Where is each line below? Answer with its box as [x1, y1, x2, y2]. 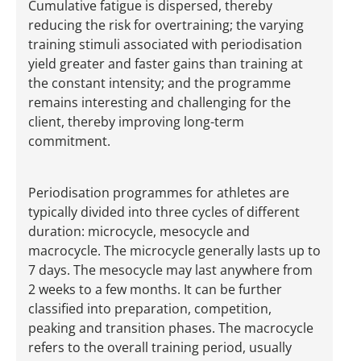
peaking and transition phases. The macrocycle [28, 319, 313, 338]
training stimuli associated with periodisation [28, 35, 302, 54]
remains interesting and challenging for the [28, 93, 291, 112]
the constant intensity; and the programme [28, 74, 291, 93]
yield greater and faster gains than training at [28, 55, 303, 73]
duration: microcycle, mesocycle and [28, 222, 250, 241]
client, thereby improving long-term [28, 113, 244, 131]
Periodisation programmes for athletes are [28, 184, 289, 202]
